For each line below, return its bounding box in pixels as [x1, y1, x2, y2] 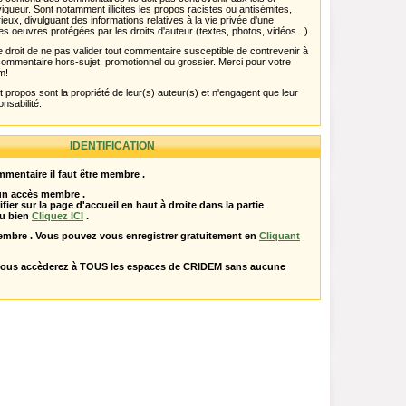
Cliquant [259, 230, 300, 241]
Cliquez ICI [32, 210, 83, 221]
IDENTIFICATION [70, 140, 155, 152]
